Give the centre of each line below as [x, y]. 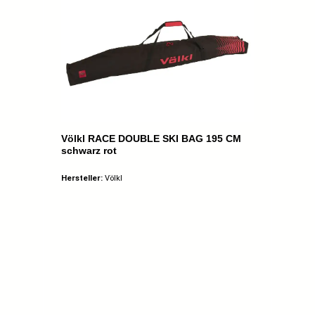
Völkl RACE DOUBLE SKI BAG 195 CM [151, 139]
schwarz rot [89, 151]
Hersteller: [83, 178]
